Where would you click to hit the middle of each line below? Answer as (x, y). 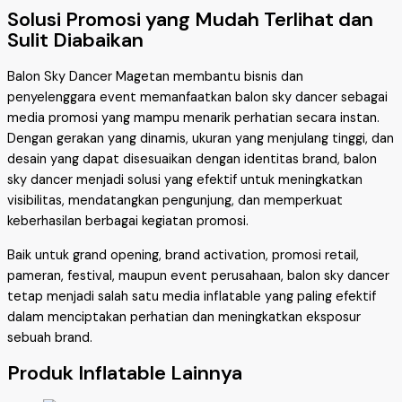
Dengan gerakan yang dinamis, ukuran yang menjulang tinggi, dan (201, 139)
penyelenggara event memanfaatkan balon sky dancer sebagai (197, 98)
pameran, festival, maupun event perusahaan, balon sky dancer (198, 275)
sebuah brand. (50, 337)
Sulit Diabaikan (75, 40)
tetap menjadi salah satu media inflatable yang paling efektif (192, 296)
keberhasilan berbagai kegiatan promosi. (128, 222)
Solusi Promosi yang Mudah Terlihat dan (190, 20)
